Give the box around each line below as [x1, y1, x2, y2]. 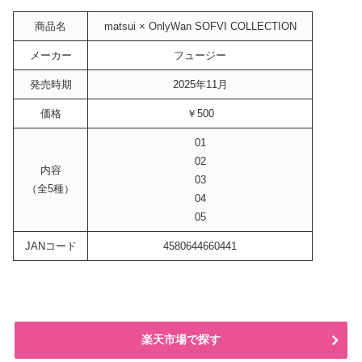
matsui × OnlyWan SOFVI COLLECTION [93, 20, 307, 33]
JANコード [24, 240, 77, 253]
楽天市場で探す [141, 333, 221, 347]
